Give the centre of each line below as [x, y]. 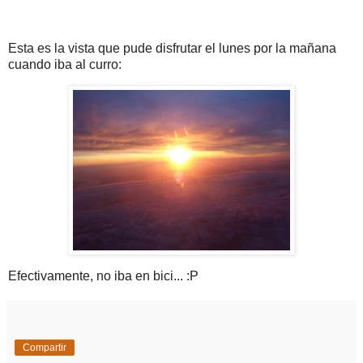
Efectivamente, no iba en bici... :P [103, 276]
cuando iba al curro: [65, 64]
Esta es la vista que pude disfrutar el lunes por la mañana [172, 48]
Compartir [45, 348]
